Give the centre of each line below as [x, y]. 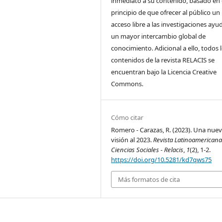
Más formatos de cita [149, 180]
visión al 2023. [132, 139]
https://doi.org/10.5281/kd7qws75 [162, 159]
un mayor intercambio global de [159, 36]
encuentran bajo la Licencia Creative [164, 72]
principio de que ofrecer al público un [166, 12]
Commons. [127, 83]
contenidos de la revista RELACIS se [163, 60]
